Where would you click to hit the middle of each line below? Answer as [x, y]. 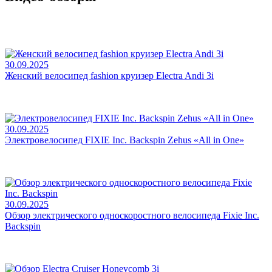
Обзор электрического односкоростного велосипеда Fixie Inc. [132, 215]
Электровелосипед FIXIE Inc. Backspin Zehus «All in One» [124, 140]
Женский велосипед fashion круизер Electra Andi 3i [109, 75]
